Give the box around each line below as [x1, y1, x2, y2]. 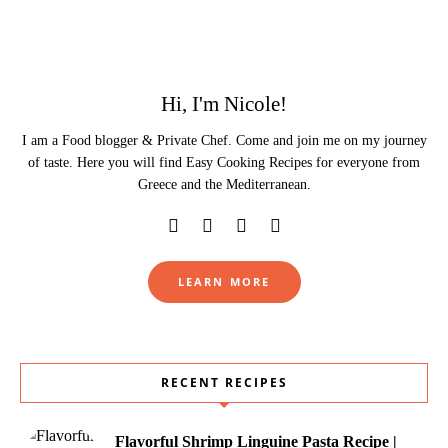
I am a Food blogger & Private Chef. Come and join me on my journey [21, 132, 427, 148]
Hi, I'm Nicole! [161, 91, 287, 116]
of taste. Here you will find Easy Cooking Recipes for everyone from [28, 154, 420, 170]
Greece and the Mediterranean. [137, 176, 311, 192]
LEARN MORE [177, 273, 271, 289]
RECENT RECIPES [160, 373, 288, 391]
